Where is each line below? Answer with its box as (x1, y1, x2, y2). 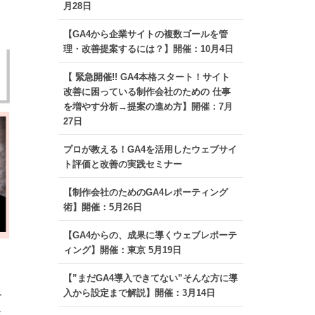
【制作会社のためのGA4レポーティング (63, 187, 228, 198)
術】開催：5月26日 (63, 202, 142, 212)
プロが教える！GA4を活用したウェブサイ (63, 144, 237, 155)
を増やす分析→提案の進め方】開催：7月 (63, 101, 233, 112)
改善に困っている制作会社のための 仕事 (63, 86, 231, 97)
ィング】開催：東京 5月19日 (63, 245, 181, 255)
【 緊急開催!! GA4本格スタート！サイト (63, 72, 230, 82)
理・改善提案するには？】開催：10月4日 (63, 44, 233, 54)
